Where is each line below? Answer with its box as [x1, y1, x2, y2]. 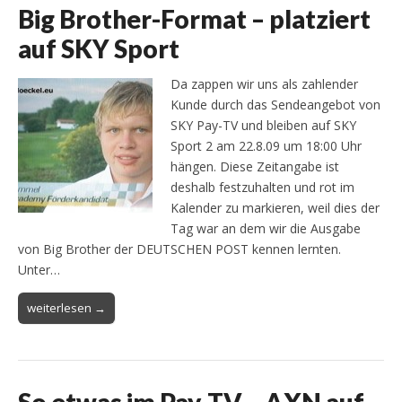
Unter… [18, 260, 60, 278]
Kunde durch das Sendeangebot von [170, 95, 380, 113]
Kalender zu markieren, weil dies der [170, 198, 380, 216]
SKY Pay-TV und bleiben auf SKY [170, 116, 356, 134]
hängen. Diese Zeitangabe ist [170, 157, 339, 175]
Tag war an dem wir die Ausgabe [170, 219, 361, 237]
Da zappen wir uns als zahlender [170, 74, 358, 92]
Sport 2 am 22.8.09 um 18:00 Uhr [170, 136, 362, 154]
